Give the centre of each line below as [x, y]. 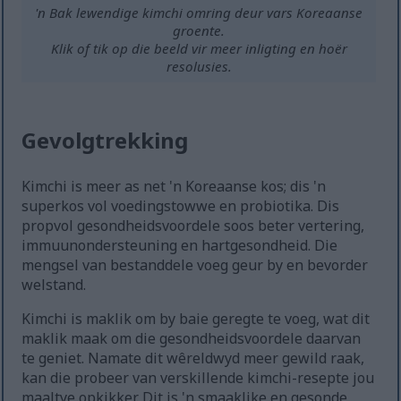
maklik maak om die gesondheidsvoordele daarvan [192, 339]
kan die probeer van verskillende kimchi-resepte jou [198, 378]
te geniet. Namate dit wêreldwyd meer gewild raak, [193, 358]
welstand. [54, 285]
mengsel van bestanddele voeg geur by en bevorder [195, 265]
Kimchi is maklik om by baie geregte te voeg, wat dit [196, 319]
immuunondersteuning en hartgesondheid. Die [180, 246]
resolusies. [199, 67]
